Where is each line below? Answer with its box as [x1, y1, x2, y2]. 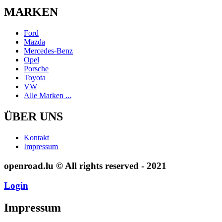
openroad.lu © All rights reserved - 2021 [4, 160, 166, 171]
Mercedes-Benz [24, 47, 73, 55]
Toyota [24, 73, 46, 82]
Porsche [24, 64, 49, 73]
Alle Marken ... [24, 91, 71, 100]
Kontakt [24, 133, 49, 142]
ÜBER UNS [4, 110, 63, 123]
